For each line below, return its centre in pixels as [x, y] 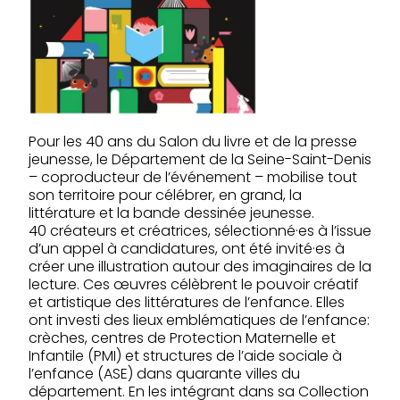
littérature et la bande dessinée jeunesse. [171, 213]
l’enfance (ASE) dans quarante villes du [164, 374]
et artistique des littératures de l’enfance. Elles [187, 302]
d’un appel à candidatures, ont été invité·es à [187, 249]
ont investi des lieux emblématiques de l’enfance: [199, 320]
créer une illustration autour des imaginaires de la [200, 267]
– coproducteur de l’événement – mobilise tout [193, 177]
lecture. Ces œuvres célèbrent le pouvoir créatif [194, 284]
